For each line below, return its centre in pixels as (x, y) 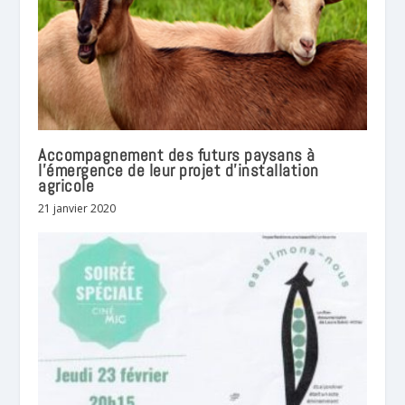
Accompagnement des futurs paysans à (177, 155)
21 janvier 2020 (77, 208)
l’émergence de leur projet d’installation (179, 170)
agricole (66, 185)
